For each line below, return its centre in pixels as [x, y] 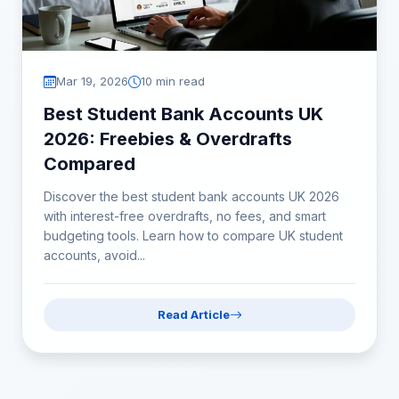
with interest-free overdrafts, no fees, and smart [185, 216]
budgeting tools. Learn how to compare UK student [193, 236]
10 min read [173, 81]
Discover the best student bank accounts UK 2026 [191, 196]
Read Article [193, 314]
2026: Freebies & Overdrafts [168, 139]
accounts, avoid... [94, 255]
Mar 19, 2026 [92, 81]
